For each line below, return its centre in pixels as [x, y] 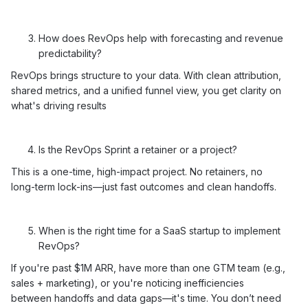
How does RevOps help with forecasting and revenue [161, 38]
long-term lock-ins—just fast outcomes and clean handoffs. [144, 187]
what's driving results [59, 106]
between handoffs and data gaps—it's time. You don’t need [146, 298]
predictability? [70, 53]
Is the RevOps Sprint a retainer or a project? [138, 150]
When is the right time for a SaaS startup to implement [159, 231]
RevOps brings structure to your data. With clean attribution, [146, 75]
